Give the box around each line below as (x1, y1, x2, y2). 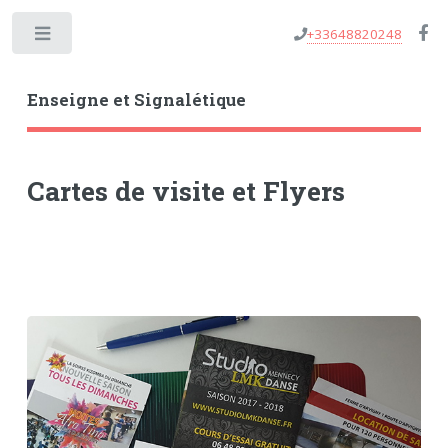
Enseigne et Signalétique (26, 88, 246, 111)
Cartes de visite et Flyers (26, 172, 345, 208)
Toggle (87, 29, 126, 46)
